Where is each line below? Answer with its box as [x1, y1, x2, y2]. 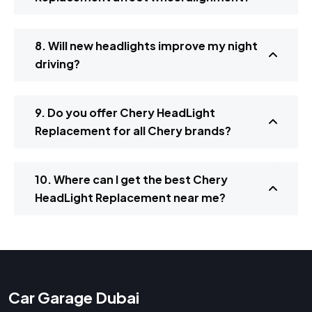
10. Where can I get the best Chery [35, 172, 228, 187]
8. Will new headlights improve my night [35, 38, 258, 54]
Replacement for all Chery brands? [35, 123, 231, 139]
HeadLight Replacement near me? [35, 190, 226, 205]
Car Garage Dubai [8, 288, 139, 308]
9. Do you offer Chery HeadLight [35, 105, 215, 120]
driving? [35, 56, 80, 72]
